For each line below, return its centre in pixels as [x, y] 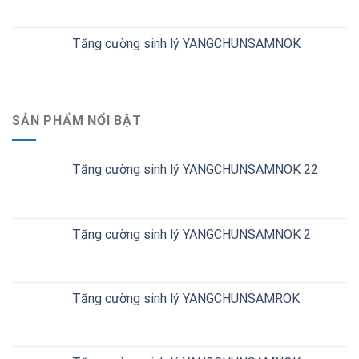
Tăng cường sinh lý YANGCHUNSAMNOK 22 [195, 170]
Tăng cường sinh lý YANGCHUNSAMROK [186, 299]
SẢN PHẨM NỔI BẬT [77, 120]
